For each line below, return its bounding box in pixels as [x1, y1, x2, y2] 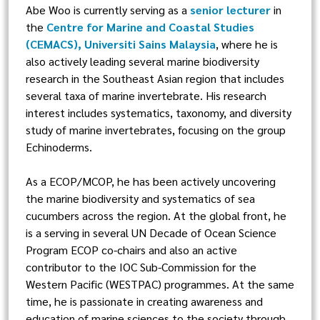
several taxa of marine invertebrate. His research [26, 88, 266, 103]
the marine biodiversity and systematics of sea [26, 191, 255, 206]
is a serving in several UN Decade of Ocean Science [26, 225, 276, 240]
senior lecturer [190, 2, 271, 17]
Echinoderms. [26, 139, 92, 154]
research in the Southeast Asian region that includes [26, 71, 284, 86]
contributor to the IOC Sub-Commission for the [26, 259, 256, 274]
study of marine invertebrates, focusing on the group [26, 122, 286, 137]
